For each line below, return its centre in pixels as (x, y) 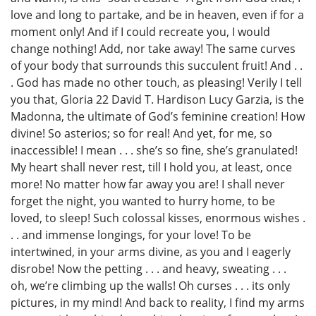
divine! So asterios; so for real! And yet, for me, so (141, 134)
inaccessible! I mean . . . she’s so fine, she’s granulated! (154, 151)
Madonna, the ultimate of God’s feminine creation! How (158, 117)
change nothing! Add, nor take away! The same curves (153, 49)
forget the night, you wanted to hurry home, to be (143, 201)
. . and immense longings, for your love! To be (131, 235)
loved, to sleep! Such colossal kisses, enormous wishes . (158, 218)
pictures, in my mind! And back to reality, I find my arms (158, 303)
